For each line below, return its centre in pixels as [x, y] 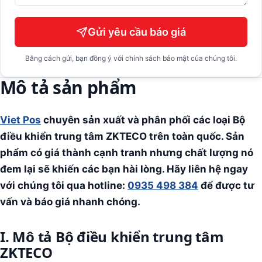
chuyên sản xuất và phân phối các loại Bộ [143, 120]
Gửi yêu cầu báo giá [137, 32]
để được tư [226, 185]
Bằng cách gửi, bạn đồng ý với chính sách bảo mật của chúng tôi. [131, 58]
